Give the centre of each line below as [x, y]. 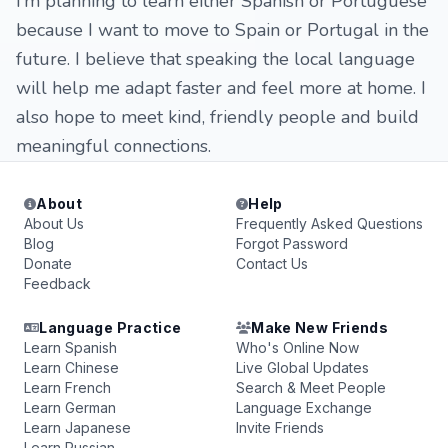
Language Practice [110, 327]
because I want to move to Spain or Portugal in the [222, 30]
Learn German [70, 407]
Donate [48, 263]
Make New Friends [319, 327]
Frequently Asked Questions [329, 223]
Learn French [67, 387]
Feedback [57, 283]
